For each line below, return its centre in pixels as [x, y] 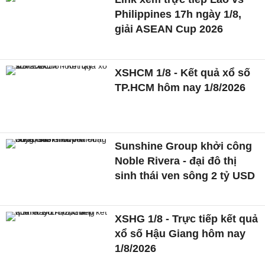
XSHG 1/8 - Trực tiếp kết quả [187, 219]
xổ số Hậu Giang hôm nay [180, 234]
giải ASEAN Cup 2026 [169, 29]
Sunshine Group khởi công [184, 146]
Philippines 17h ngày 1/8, [178, 14]
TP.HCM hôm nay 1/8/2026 [180, 87]
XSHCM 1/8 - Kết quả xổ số [183, 72]
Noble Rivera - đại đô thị [176, 161]
